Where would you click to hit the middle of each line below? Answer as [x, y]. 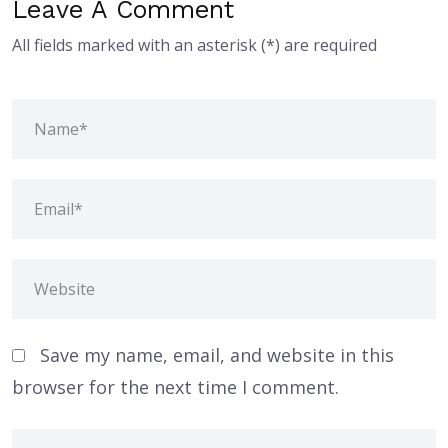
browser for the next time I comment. [175, 387]
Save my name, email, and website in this [217, 355]
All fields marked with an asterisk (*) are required [194, 45]
